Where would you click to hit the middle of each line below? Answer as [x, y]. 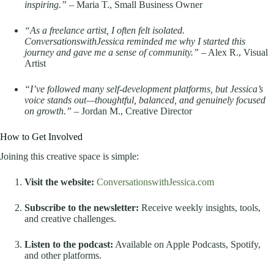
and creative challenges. [70, 219]
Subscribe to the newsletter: [82, 208]
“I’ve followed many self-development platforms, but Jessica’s [144, 89]
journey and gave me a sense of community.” [112, 52]
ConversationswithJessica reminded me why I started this [135, 41]
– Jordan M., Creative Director [132, 111]
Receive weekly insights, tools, [200, 208]
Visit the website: [59, 182]
